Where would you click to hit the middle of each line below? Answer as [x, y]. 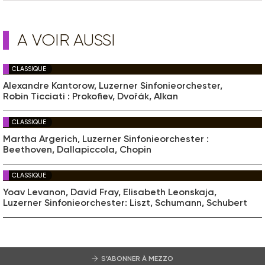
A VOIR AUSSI [66, 40]
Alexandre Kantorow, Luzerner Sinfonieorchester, [113, 85]
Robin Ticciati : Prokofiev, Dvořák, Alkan [91, 96]
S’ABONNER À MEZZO [137, 258]
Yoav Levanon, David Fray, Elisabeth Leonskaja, [110, 192]
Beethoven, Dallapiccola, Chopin [77, 149]
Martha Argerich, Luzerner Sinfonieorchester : [106, 138]
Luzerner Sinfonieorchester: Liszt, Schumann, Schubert [125, 202]
